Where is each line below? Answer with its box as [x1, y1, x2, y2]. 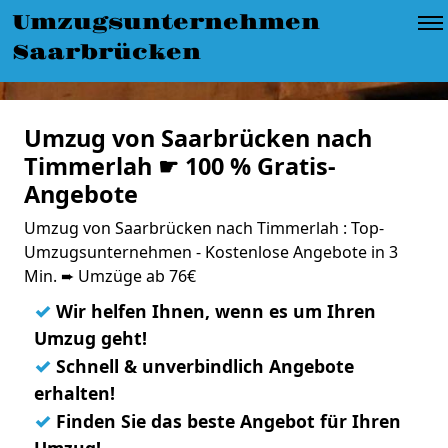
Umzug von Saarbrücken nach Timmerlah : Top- [24, 217, 384, 239]
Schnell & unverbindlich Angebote [51, 354, 354, 378]
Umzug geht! [34, 326, 147, 350]
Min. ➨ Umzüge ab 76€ [24, 265, 196, 287]
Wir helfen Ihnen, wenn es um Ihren [51, 299, 376, 323]
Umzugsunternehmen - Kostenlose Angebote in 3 [24, 241, 398, 263]
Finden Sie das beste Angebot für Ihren [51, 409, 401, 433]
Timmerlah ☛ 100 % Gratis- [24, 150, 336, 182]
